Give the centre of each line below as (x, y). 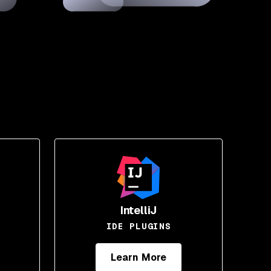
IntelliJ (139, 210)
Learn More (139, 257)
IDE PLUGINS (139, 226)
